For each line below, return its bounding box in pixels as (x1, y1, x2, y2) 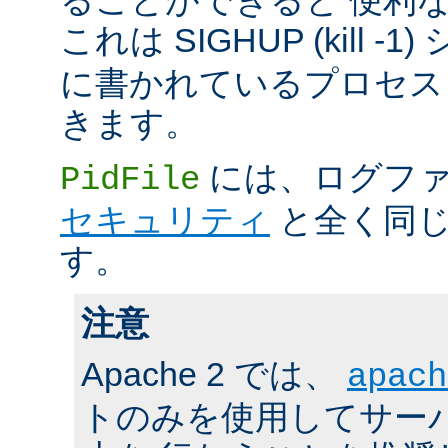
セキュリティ (60, 200, 270, 239)
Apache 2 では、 (81, 354, 347, 393)
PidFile (60, 160, 200, 199)
